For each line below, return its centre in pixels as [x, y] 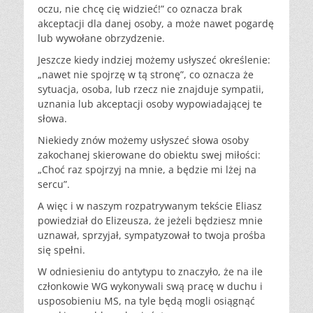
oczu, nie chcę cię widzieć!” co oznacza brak [140, 9]
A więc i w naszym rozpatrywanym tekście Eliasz [150, 206]
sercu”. [54, 184]
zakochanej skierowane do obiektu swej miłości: [149, 155]
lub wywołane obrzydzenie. [101, 38]
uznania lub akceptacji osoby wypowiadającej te [150, 104]
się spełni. [61, 250]
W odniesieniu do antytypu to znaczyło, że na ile [150, 272]
